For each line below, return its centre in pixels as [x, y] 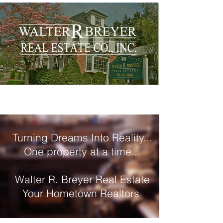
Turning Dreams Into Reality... [82, 137]
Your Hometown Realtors [82, 193]
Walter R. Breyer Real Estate [82, 179]
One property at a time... [82, 151]
